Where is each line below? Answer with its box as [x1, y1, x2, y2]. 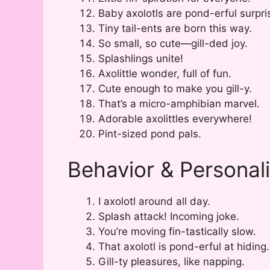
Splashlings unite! [98, 52, 183, 64]
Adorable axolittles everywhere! [98, 112, 252, 125]
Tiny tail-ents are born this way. [98, 22, 252, 34]
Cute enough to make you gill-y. [98, 82, 252, 95]
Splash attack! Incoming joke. [98, 210, 239, 223]
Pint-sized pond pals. [98, 127, 201, 140]
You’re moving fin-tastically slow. [98, 225, 256, 238]
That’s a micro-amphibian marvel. [98, 97, 260, 110]
